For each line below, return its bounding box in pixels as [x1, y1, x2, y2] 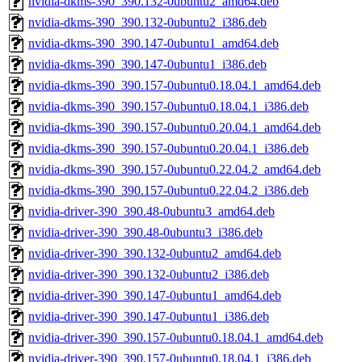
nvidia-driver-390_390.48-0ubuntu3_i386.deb [28, 225, 263, 240]
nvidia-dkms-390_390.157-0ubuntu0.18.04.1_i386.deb [28, 99, 309, 114]
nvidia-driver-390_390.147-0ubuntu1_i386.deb [28, 309, 269, 324]
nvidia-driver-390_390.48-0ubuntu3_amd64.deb [28, 204, 275, 219]
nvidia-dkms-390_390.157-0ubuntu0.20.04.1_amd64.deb [28, 120, 321, 135]
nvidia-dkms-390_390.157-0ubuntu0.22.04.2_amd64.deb [28, 162, 321, 177]
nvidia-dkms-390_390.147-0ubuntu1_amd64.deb [28, 36, 279, 51]
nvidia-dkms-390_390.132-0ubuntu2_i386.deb [28, 15, 267, 30]
